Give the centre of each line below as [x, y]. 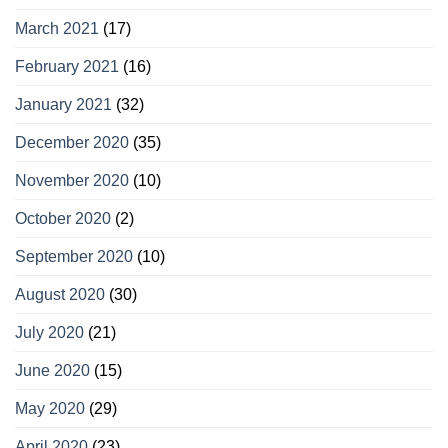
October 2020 [63, 219]
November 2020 [72, 181]
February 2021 [67, 67]
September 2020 [74, 257]
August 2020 [60, 295]
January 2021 [63, 105]
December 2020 [72, 143]
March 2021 [57, 29]
